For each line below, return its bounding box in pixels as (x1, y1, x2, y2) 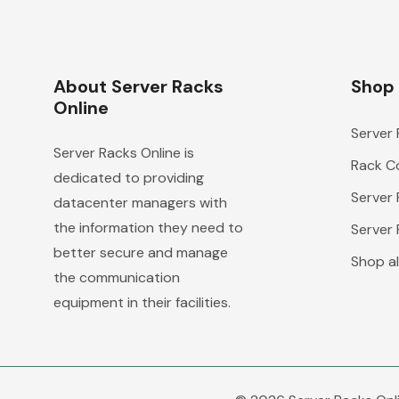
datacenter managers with (53, 193, 227, 212)
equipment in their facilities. (53, 293, 231, 312)
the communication (53, 268, 180, 287)
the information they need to (53, 218, 243, 237)
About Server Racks (53, 75, 224, 98)
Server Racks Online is (53, 143, 194, 162)
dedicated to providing (53, 168, 204, 187)
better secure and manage (53, 243, 228, 262)
